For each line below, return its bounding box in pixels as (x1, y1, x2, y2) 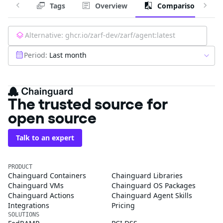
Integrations (8, 200, 49, 210)
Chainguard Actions (8, 190, 74, 200)
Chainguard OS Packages (111, 180, 196, 190)
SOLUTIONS (8, 211, 39, 218)
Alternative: (25, 30, 63, 40)
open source (8, 108, 97, 127)
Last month (49, 50, 87, 60)
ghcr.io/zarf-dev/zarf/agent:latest (65, 30, 175, 40)
